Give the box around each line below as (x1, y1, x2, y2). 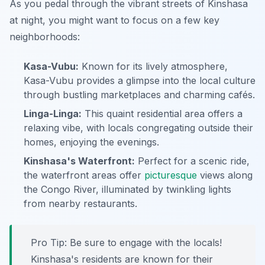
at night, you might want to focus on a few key (9, 14, 219, 27)
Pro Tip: (31, 237, 67, 249)
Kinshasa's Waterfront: (24, 155, 135, 167)
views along (197, 169, 253, 182)
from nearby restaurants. (24, 198, 137, 210)
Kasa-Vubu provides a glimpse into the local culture (24, 75, 256, 87)
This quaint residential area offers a (82, 108, 243, 120)
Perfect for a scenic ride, (135, 155, 250, 167)
